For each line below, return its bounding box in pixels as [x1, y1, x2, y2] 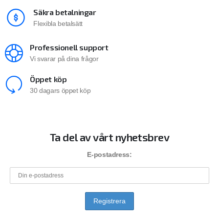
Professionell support [30, 43, 109, 52]
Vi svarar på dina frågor [30, 55, 99, 63]
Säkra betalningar [33, 7, 96, 17]
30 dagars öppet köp [30, 87, 91, 95]
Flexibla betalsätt [33, 20, 83, 28]
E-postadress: [87, 151, 132, 159]
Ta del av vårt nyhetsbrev [49, 130, 170, 143]
